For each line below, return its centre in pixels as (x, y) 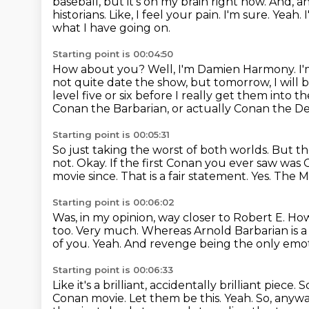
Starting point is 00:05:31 (111, 134)
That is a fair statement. (186, 176)
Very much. (109, 231)
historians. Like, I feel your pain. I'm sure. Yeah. (178, 15)
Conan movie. (91, 298)
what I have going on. (111, 28)
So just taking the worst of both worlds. (162, 150)
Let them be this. (177, 298)
